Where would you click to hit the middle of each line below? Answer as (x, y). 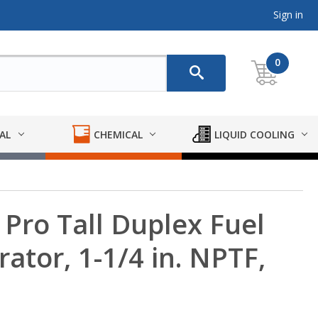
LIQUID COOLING (254, 134)
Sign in (288, 15)
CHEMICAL (118, 134)
